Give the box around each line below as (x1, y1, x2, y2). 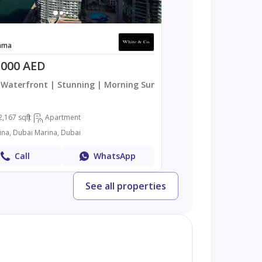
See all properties (85, 179, 166, 192)
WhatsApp (94, 150, 136, 161)
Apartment (44, 112, 81, 122)
